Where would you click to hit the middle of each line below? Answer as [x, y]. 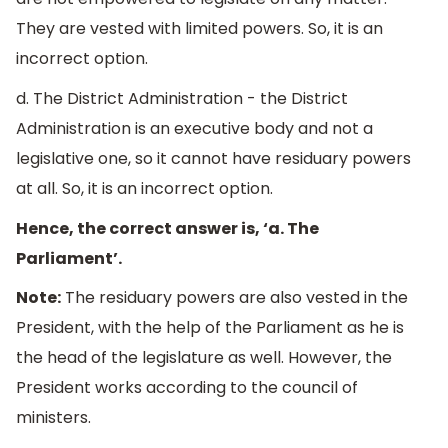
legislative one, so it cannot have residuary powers [213, 159]
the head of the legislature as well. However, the [204, 358]
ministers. [53, 418]
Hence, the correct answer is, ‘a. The [167, 228]
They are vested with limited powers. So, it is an [199, 29]
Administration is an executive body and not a [194, 129]
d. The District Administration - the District [182, 99]
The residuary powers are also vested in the [234, 298]
